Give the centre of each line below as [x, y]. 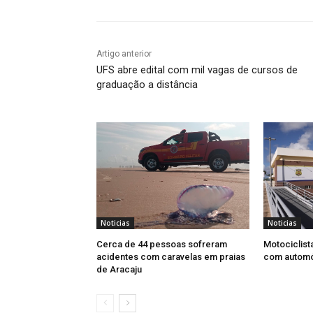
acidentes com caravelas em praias [171, 257]
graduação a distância [147, 85]
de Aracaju [119, 270]
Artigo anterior [124, 54]
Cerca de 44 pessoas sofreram [162, 245]
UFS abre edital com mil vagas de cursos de [197, 70]
